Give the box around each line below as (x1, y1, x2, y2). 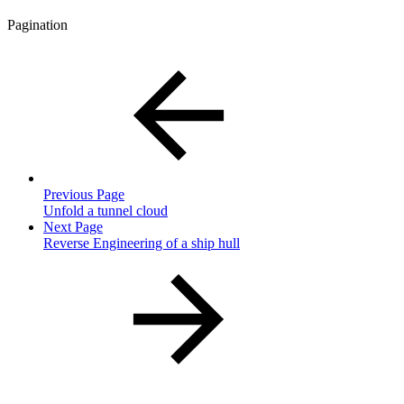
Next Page (43, 219, 103, 235)
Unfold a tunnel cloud (43, 203, 168, 219)
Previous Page (43, 187, 124, 203)
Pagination (7, 17, 68, 33)
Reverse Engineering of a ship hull (43, 235, 240, 252)
